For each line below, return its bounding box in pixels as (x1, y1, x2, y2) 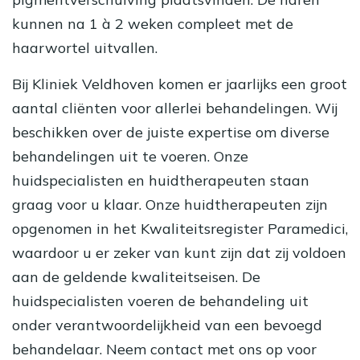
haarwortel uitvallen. (12, 39, 157, 58)
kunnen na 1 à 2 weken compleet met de (12, 14, 293, 34)
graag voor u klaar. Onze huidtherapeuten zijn (12, 195, 328, 215)
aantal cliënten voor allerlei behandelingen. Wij (12, 99, 337, 118)
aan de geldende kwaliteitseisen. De (12, 268, 260, 287)
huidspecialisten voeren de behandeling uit (12, 292, 309, 311)
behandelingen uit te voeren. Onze (12, 147, 252, 166)
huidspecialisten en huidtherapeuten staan (12, 171, 309, 190)
